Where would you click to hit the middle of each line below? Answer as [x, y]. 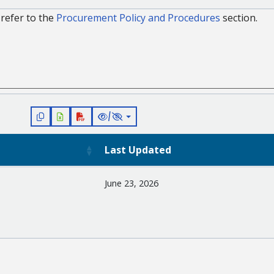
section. [239, 18]
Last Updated [138, 150]
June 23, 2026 [131, 183]
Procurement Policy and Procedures [138, 18]
